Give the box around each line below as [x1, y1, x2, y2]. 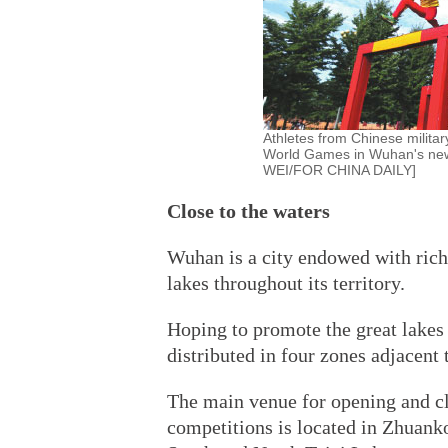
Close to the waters [167, 200, 330, 222]
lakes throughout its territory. [167, 272, 405, 294]
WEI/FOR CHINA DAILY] [263, 162, 416, 178]
